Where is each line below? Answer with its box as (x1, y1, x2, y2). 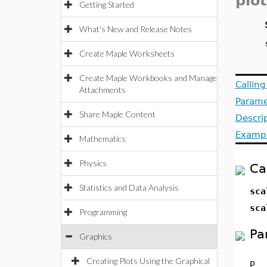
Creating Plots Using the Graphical (86, 256, 210, 266)
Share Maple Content (79, 109, 156, 119)
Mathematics (79, 133, 126, 144)
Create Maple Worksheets (79, 48, 175, 58)
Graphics (79, 231, 112, 241)
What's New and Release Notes (79, 24, 192, 34)
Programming (79, 207, 127, 217)
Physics (79, 158, 107, 168)
